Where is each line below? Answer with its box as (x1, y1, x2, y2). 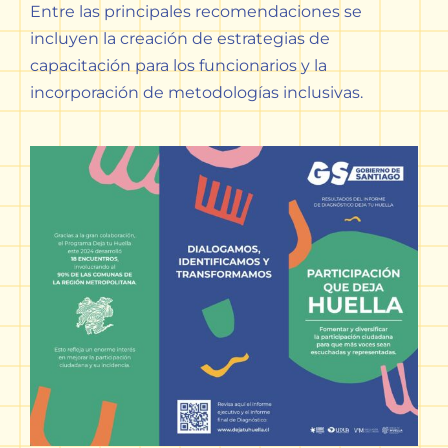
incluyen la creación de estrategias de (29, 29, 330, 49)
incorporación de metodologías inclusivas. (29, 83, 363, 103)
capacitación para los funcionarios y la (29, 56, 327, 76)
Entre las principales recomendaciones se (29, 2, 362, 22)
